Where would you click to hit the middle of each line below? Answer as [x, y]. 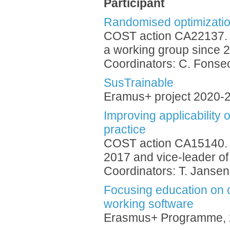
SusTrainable [139, 83]
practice [125, 130]
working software [149, 204]
